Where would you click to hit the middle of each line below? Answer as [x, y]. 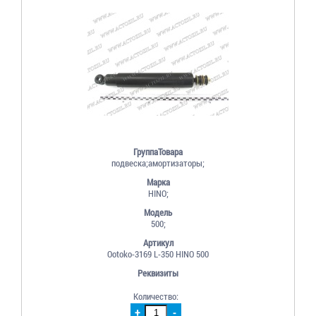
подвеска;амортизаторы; [158, 163]
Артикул [158, 242]
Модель [158, 212]
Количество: [156, 296]
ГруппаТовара [158, 151]
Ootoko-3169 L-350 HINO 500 [158, 254]
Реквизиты [158, 273]
